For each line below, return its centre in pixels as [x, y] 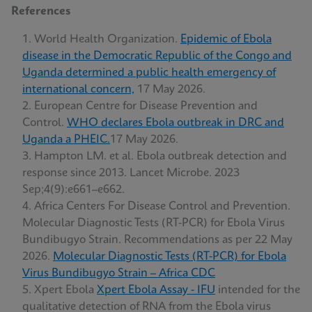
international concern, [78, 89]
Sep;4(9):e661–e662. [73, 190]
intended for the [258, 290]
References [41, 11]
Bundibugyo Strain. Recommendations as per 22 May [157, 240]
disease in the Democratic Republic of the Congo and [157, 56]
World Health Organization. [107, 39]
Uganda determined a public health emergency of [149, 73]
